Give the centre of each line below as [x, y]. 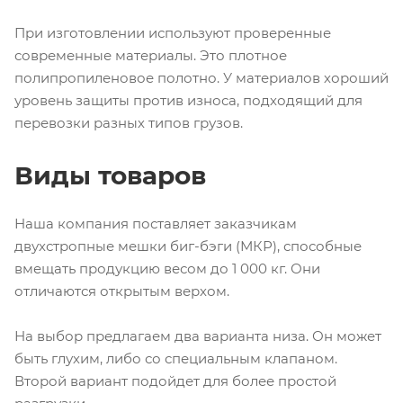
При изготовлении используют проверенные [173, 33]
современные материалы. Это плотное [151, 56]
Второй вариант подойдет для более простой [175, 381]
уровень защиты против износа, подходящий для [188, 101]
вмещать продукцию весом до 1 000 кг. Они [167, 269]
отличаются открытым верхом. [122, 291]
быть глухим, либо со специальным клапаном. [176, 359]
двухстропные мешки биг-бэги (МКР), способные [188, 246]
